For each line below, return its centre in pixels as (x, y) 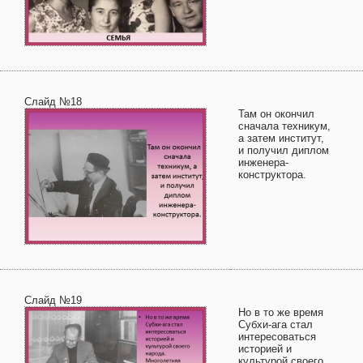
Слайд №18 (53, 102)
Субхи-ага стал (275, 325)
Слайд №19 (53, 300)
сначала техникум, (284, 126)
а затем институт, (281, 138)
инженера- (263, 162)
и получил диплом (284, 150)
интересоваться (277, 337)
